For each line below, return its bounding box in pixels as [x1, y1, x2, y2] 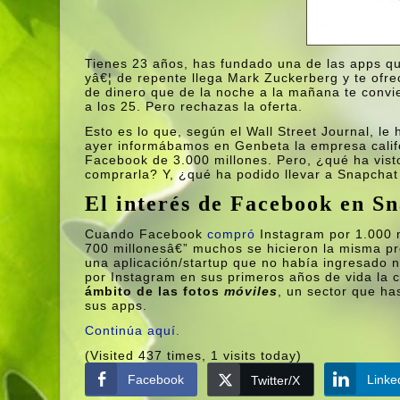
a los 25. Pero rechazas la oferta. [85, 99, 304, 113]
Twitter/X [251, 373, 301, 387]
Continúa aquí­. [85, 323, 181, 337]
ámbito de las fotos [85, 284, 225, 298]
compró [207, 227, 256, 241]
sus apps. [85, 298, 148, 312]
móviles [224, 284, 279, 298]
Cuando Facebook [85, 227, 208, 241]
